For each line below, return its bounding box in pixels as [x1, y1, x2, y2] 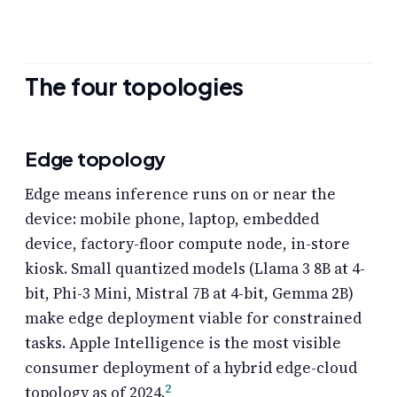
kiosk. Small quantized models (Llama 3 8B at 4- [25, 257, 365, 279]
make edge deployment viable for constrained [25, 307, 362, 329]
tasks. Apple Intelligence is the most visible [25, 331, 341, 354]
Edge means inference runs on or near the [25, 183, 336, 205]
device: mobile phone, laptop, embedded [25, 207, 319, 230]
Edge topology [25, 145, 167, 171]
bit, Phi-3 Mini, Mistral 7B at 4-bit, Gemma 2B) [25, 282, 354, 304]
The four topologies [25, 71, 245, 101]
